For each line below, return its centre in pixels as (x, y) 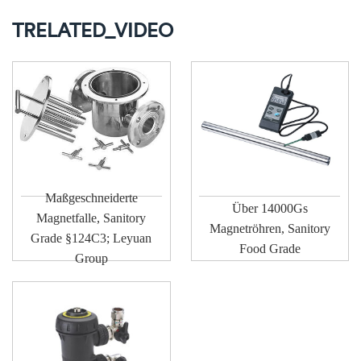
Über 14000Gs (270, 208)
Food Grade (270, 248)
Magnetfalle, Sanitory (91, 218)
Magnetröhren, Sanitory (270, 228)
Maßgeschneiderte (91, 198)
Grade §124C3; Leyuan (91, 239)
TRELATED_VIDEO (93, 30)
